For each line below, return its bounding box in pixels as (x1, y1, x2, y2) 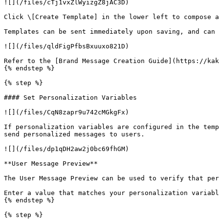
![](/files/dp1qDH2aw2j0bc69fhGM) (4, 145, 129, 153)
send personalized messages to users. (4, 131, 145, 138)
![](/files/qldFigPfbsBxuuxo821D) (4, 43, 129, 50)
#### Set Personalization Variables (4, 94, 137, 101)
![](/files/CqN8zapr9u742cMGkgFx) (4, 109, 129, 116)
